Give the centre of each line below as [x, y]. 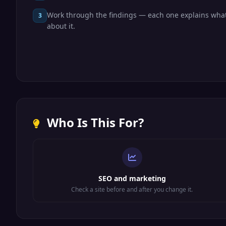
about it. [61, 26]
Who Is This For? [94, 122]
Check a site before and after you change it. [132, 189]
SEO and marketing [132, 178]
